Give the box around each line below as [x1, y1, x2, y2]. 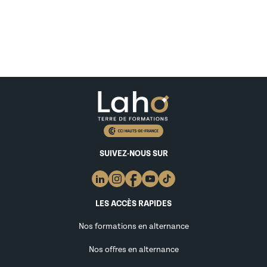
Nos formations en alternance [78, 222, 189, 231]
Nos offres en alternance [88, 245, 179, 254]
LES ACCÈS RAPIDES [95, 199, 172, 209]
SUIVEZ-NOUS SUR [99, 149, 168, 159]
